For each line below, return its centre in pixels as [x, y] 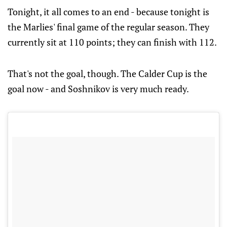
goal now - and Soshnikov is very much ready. [98, 89]
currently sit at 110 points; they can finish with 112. [112, 42]
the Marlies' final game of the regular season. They [108, 27]
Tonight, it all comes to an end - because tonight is [108, 12]
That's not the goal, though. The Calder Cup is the [107, 73]
